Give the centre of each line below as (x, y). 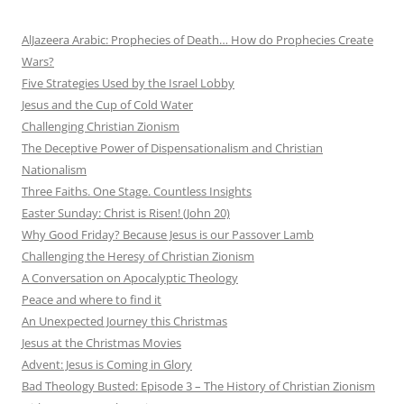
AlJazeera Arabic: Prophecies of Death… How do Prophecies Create (197, 39)
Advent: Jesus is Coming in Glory (107, 364)
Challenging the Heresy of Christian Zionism (138, 256)
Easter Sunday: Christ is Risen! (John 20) (126, 212)
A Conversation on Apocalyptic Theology (130, 277)
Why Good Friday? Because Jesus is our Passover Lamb (168, 234)
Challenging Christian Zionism (101, 126)
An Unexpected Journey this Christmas (124, 321)
